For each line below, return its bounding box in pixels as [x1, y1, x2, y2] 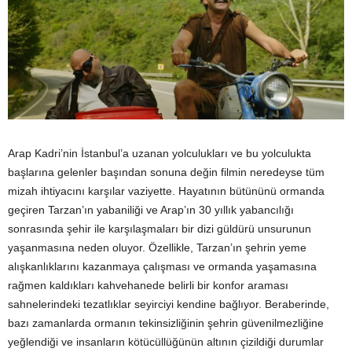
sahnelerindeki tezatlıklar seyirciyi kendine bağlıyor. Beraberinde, [8, 298, 329, 311]
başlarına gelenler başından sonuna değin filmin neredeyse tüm [8, 166, 324, 179]
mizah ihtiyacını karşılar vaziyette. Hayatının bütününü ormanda [8, 185, 324, 198]
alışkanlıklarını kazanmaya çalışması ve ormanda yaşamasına [8, 260, 317, 273]
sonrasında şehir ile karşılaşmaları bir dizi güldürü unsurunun [8, 222, 311, 236]
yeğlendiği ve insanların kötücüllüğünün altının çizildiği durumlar [8, 335, 324, 349]
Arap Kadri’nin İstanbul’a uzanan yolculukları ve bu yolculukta [8, 147, 311, 160]
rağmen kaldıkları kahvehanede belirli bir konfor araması [8, 279, 288, 292]
